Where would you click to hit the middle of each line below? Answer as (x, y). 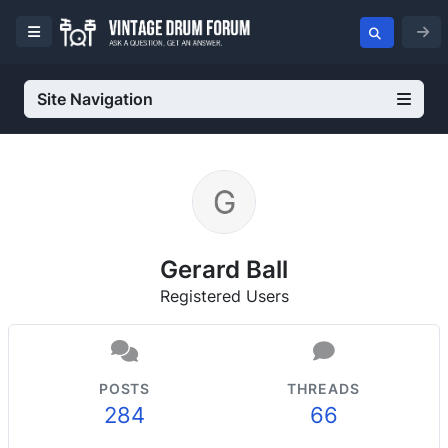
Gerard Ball (224, 269)
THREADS (323, 388)
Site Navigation (95, 99)
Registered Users (224, 296)
